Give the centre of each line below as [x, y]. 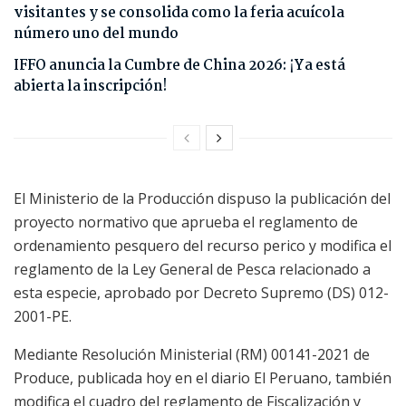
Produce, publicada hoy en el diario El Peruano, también [203, 377]
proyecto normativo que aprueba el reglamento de [186, 222]
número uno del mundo [96, 34]
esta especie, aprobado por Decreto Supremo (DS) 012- [201, 292]
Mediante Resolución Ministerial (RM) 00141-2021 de [192, 354]
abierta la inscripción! [90, 86]
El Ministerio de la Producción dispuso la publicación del [202, 198]
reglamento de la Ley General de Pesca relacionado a [192, 269]
